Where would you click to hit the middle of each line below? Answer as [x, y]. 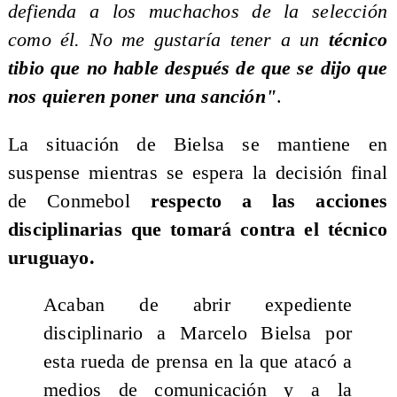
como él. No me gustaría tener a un [163, 40]
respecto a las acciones [259, 201]
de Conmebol [69, 201]
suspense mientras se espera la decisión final [198, 172]
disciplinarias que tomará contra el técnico [198, 229]
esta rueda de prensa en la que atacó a [198, 362]
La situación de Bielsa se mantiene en [198, 144]
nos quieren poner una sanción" [142, 97]
